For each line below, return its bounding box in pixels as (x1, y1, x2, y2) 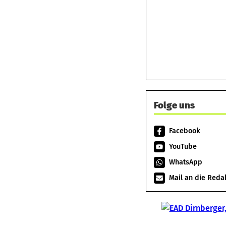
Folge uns (154, 100, 195, 111)
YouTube (169, 142, 197, 151)
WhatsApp (169, 158, 202, 166)
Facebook (169, 127, 200, 135)
